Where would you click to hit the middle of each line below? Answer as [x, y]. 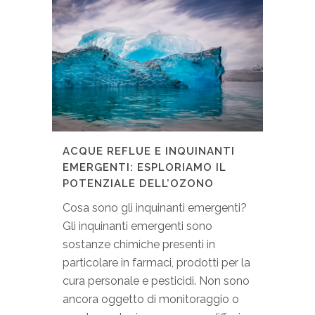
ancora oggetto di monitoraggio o [151, 300]
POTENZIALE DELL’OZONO [138, 184]
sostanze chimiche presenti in [139, 245]
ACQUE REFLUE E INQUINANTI [149, 152]
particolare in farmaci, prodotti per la [156, 263]
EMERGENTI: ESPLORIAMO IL [144, 168]
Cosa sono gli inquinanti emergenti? [155, 208]
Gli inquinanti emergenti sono [137, 226]
